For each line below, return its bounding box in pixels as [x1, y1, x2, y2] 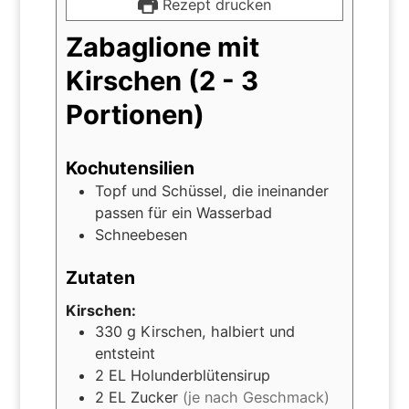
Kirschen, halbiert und [140, 322, 295, 341]
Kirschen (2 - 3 [65, 64, 258, 97]
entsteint [94, 344, 155, 363]
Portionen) [65, 98, 204, 131]
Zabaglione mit [65, 30, 259, 63]
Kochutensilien [65, 156, 194, 179]
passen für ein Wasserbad [94, 203, 272, 222]
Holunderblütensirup [130, 366, 270, 385]
